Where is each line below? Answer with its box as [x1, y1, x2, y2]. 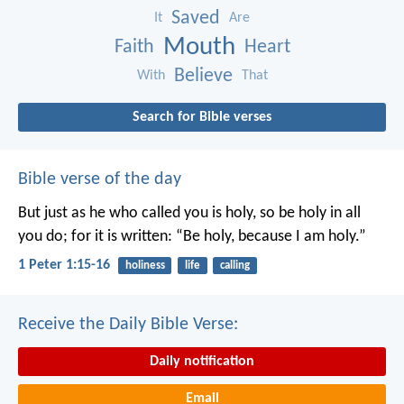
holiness [124, 260, 165, 272]
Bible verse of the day [18, 170, 181, 189]
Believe [173, 66, 233, 87]
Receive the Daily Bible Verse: [18, 315, 238, 334]
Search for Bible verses [133, 110, 271, 125]
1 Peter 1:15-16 [18, 258, 110, 273]
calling [219, 260, 250, 272]
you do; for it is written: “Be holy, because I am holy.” [18, 228, 366, 246]
